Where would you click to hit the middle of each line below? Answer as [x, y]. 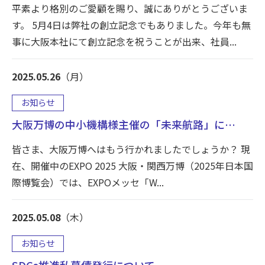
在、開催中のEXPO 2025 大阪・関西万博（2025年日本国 [132, 166]
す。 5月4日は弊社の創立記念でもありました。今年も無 [131, 25]
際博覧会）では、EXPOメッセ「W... [88, 182]
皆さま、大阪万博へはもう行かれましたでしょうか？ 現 [131, 149]
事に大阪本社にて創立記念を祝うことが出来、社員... [124, 42]
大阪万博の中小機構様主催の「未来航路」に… [124, 125]
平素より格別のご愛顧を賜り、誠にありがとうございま [130, 9]
